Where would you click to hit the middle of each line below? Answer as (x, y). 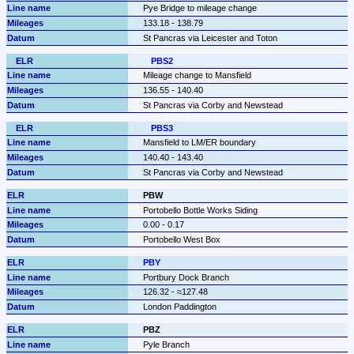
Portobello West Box (181, 239)
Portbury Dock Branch (186, 277)
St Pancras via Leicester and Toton (210, 38)
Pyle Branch (166, 344)
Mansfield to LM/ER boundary (199, 143)
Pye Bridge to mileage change (200, 8)
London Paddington (179, 306)
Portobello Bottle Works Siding (200, 210)
